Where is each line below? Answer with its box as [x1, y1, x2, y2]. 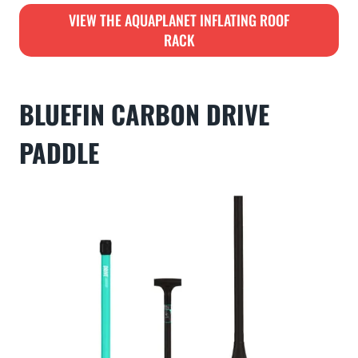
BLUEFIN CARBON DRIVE [19, 95, 269, 133]
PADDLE [19, 133, 99, 171]
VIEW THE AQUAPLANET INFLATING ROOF [69, 10, 289, 30]
